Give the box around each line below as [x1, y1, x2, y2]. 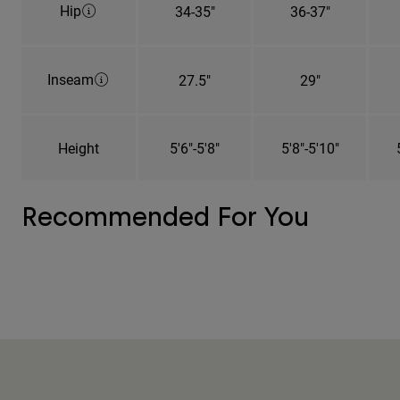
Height [58, 137, 99, 157]
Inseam [47, 69, 94, 88]
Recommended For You [21, 200, 309, 232]
